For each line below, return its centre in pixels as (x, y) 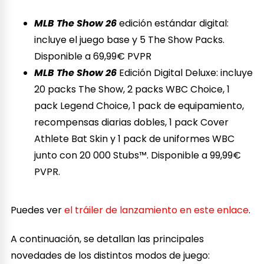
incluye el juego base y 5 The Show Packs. (130, 39)
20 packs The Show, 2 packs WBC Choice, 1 (132, 89)
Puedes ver (38, 210)
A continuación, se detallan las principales (108, 239)
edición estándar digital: (173, 23)
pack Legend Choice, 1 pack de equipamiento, (139, 105)
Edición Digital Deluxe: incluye (185, 72)
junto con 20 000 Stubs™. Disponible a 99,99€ (138, 155)
